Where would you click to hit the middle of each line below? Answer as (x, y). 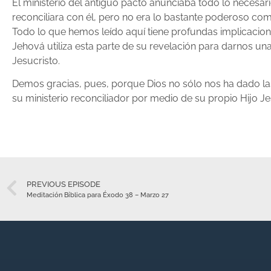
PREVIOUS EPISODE (64, 184)
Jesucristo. (36, 61)
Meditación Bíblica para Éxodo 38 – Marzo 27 (98, 194)
